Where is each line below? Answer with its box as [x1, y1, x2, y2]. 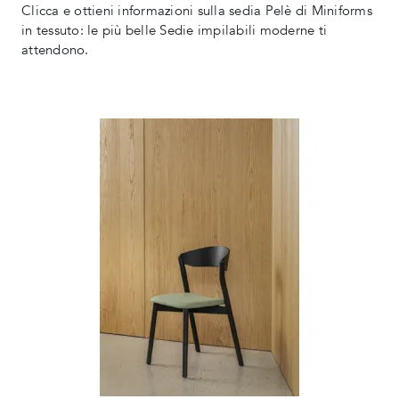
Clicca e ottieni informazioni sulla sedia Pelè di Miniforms [21, 2, 372, 20]
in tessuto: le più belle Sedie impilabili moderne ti [21, 21, 327, 40]
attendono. [21, 41, 89, 60]
